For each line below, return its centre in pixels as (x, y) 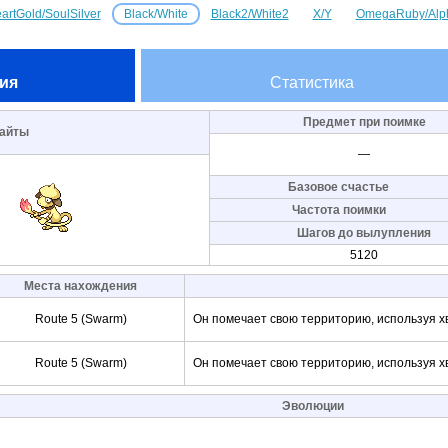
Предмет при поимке (364, 122)
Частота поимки (338, 210)
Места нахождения (80, 286)
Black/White (155, 14)
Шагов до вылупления (364, 233)
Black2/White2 (249, 14)
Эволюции (313, 406)
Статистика (311, 82)
